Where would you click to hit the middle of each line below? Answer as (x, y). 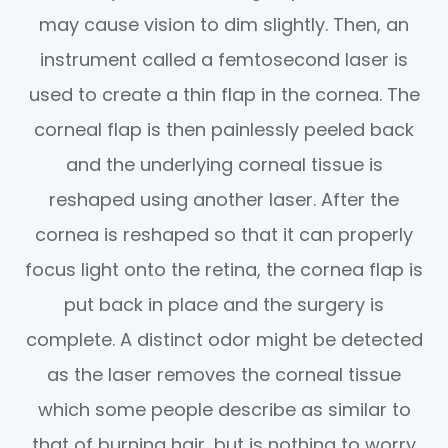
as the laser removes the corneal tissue (224, 374)
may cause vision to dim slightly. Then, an (224, 24)
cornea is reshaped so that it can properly (224, 234)
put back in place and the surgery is (224, 304)
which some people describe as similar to (224, 409)
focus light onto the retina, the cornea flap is (224, 269)
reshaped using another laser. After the (224, 199)
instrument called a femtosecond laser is (224, 59)
